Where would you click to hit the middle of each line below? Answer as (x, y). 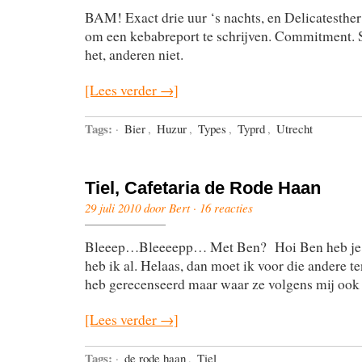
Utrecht (295, 128)
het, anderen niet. (134, 55)
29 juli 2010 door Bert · (142, 207)
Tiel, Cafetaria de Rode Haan (203, 187)
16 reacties (226, 207)
